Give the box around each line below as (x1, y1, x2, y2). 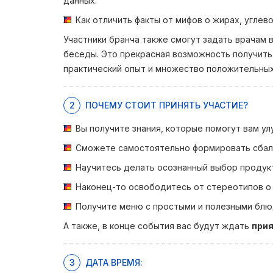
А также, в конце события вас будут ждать (63, 221, 252, 231)
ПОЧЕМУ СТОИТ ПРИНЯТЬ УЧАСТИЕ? (85, 100, 248, 110)
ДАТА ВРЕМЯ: (85, 257, 143, 268)
